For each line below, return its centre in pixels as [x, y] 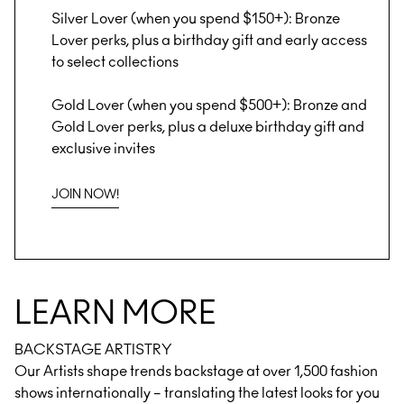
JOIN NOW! [85, 195]
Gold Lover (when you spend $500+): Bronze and [209, 106]
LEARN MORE [115, 314]
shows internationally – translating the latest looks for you [197, 394]
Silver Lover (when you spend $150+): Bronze [196, 19]
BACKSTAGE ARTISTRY [93, 350]
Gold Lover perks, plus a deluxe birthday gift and [208, 128]
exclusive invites [103, 149]
